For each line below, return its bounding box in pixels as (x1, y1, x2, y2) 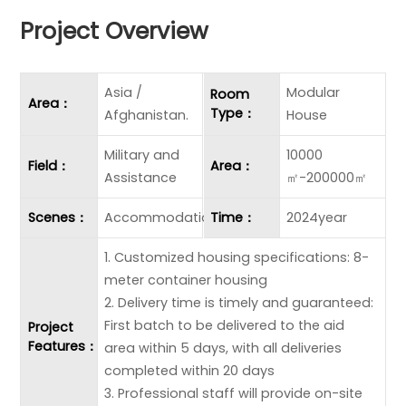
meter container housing (104, 270, 268, 289)
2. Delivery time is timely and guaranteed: (104, 293, 374, 312)
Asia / (104, 82, 143, 101)
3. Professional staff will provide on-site (104, 383, 363, 402)
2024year (286, 208, 348, 227)
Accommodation (104, 208, 219, 227)
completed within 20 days (104, 361, 275, 380)
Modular (286, 82, 341, 101)
